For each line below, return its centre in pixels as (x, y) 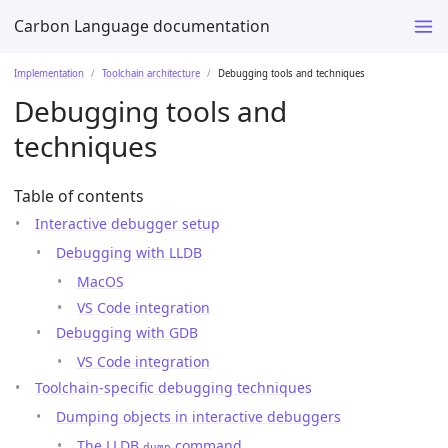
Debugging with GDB (127, 333)
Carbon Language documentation (142, 25)
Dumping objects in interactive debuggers (198, 416)
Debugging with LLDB (129, 253)
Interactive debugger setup (127, 224)
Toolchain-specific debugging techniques (173, 387)
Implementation (49, 73)
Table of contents (79, 196)
